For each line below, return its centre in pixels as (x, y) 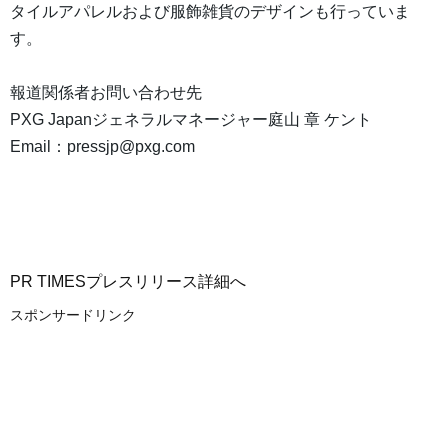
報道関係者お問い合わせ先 (106, 93)
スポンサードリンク (73, 315)
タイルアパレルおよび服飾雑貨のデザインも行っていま (210, 12)
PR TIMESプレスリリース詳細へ (128, 282)
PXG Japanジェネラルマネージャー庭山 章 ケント (191, 120)
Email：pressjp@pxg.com (102, 147)
